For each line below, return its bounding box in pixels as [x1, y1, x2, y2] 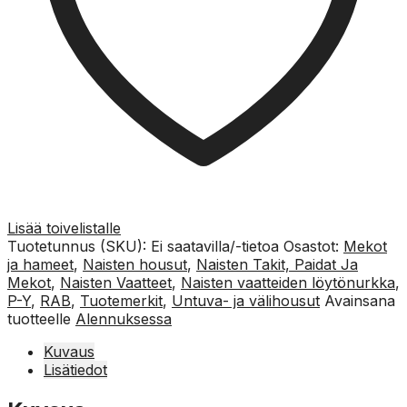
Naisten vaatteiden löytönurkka [181, 273, 395, 292]
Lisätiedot [44, 360, 107, 379]
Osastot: [283, 236, 343, 255]
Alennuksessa [75, 309, 172, 328]
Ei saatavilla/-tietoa [151, 236, 279, 255]
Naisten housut [83, 254, 187, 273]
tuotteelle [7, 309, 75, 328]
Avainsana [324, 291, 395, 310]
